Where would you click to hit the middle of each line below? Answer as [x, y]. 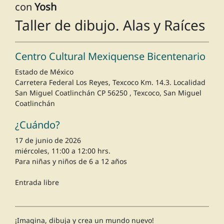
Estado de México [44, 72]
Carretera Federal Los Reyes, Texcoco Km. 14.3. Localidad [110, 82]
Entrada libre [37, 182]
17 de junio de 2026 [48, 140]
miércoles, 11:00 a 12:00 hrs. [63, 151]
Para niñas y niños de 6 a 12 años [71, 161]
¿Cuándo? [37, 125]
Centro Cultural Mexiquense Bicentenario [110, 56]
